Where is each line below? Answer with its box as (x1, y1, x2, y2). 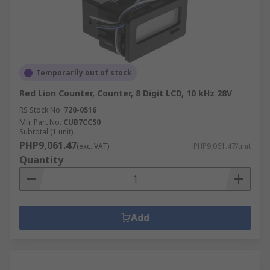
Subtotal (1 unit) (19, 127, 73, 137)
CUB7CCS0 (63, 117, 101, 127)
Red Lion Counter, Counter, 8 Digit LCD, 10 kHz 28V (19, 87, 232, 99)
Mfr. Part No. (19, 117, 61, 127)
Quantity (19, 153, 63, 166)
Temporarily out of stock (36, 67, 132, 78)
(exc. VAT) (77, 141, 109, 151)
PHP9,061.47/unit (193, 141, 251, 151)
